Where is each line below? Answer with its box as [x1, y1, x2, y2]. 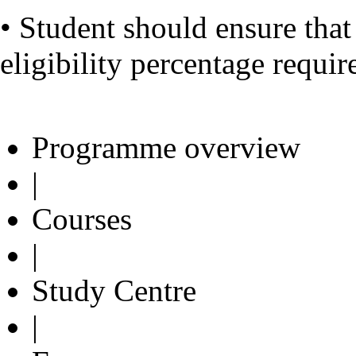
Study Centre [32, 273, 196, 308]
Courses [32, 201, 132, 236]
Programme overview [32, 130, 300, 164]
